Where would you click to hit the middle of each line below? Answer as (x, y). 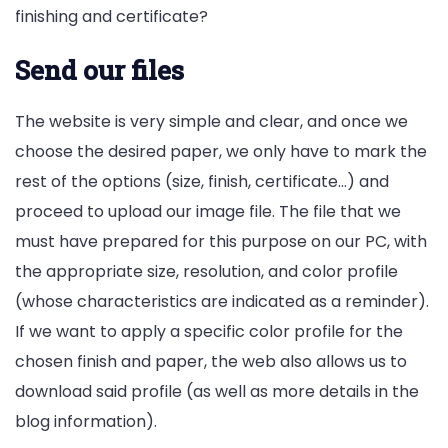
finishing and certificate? (111, 17)
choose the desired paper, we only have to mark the (221, 152)
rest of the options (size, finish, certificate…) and (202, 182)
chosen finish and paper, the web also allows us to (211, 362)
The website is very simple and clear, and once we (211, 122)
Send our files (99, 70)
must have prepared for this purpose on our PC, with (221, 242)
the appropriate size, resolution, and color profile (206, 272)
